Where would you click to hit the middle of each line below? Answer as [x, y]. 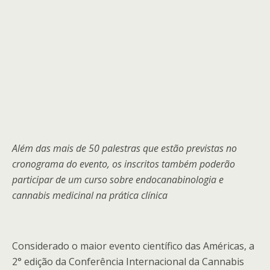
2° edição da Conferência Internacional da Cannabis [128, 262]
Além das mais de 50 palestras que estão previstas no [124, 148]
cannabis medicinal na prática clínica [90, 195]
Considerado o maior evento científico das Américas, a [133, 246]
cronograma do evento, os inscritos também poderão [124, 164]
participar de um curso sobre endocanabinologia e [118, 180]
